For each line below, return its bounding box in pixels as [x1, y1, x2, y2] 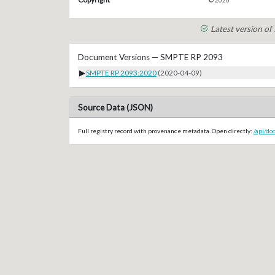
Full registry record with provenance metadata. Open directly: [77, 126, 254, 134]
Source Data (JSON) [77, 102, 153, 112]
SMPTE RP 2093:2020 [85, 68, 157, 77]
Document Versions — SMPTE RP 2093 [77, 52, 223, 62]
